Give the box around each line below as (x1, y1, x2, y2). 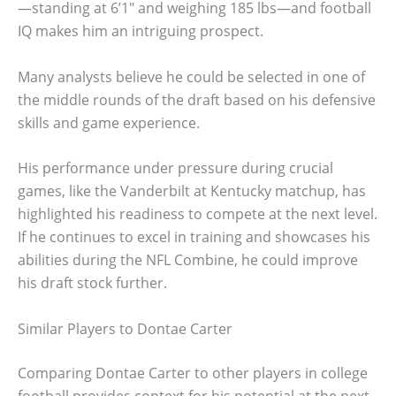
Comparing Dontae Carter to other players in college (18, 362, 368, 383)
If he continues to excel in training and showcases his (18, 227, 370, 247)
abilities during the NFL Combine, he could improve (18, 250, 358, 270)
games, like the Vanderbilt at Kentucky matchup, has (18, 181, 366, 202)
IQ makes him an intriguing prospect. (18, 21, 263, 42)
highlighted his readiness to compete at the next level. (18, 204, 377, 225)
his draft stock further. (18, 273, 167, 293)
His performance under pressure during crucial (18, 158, 333, 179)
